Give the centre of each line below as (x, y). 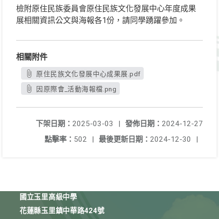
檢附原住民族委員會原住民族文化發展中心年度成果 (106, 9)
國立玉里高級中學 (48, 197)
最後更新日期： (124, 139)
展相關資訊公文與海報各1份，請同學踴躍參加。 (100, 20)
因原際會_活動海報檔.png (77, 89)
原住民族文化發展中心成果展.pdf (88, 74)
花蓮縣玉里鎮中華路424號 (62, 211)
